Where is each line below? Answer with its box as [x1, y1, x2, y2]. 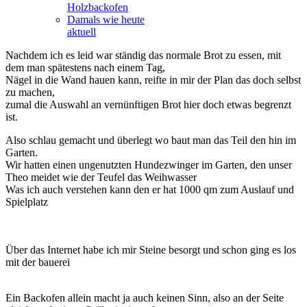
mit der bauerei [5, 256, 70, 269]
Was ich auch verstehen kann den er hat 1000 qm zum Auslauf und [5, 184, 294, 196]
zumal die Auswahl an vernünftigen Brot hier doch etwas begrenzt [5, 99, 291, 111]
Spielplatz [5, 196, 48, 208]
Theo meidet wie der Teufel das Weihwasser [5, 171, 197, 184]
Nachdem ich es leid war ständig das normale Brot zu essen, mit [5, 49, 281, 62]
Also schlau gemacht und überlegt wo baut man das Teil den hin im [5, 134, 296, 147]
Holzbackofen [67, 1, 128, 14]
